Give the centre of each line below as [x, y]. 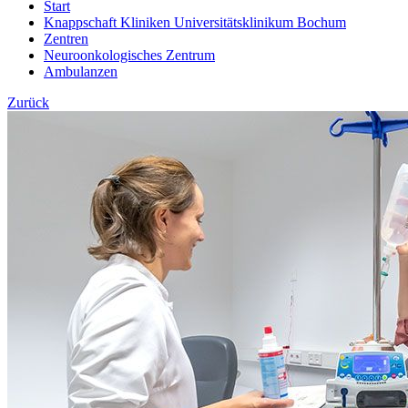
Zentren [66, 39]
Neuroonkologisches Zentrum [129, 55]
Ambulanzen [81, 71]
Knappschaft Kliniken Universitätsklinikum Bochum [195, 22]
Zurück [28, 102]
